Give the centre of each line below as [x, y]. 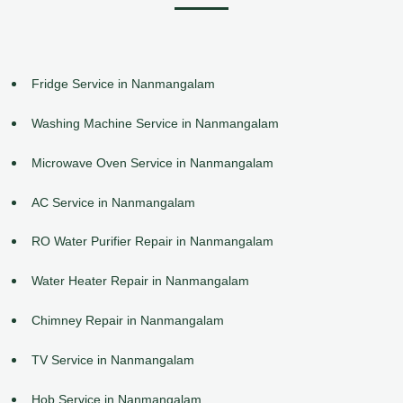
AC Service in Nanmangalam [113, 202]
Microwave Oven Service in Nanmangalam [152, 162]
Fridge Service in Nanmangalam [123, 84]
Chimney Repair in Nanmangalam [128, 321]
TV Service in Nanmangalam [113, 359]
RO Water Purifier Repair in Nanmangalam [152, 242]
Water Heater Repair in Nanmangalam [140, 281]
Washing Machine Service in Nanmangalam [155, 124]
